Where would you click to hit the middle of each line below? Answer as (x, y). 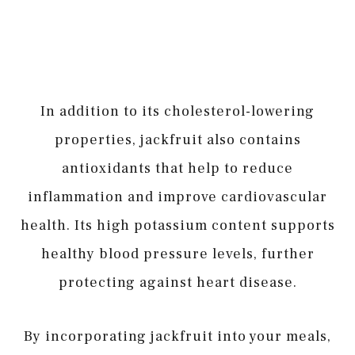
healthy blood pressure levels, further (177, 254)
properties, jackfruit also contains (177, 140)
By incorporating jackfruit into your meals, (177, 336)
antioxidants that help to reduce (177, 169)
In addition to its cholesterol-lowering (177, 112)
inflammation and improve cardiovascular (177, 197)
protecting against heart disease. (177, 283)
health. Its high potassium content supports (177, 226)
